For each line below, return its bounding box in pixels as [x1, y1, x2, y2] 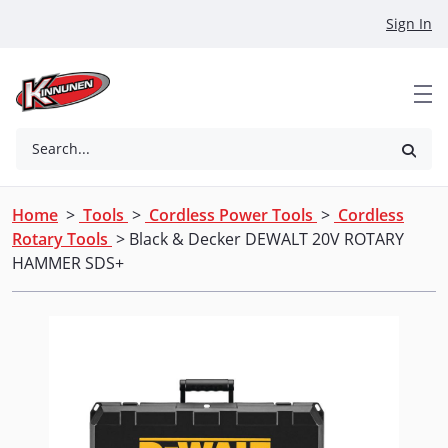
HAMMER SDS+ [12, 252, 124, 274]
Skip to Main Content [7, 8, 164, 30]
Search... [32, 139, 90, 158]
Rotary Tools [12, 228, 112, 250]
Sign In [386, 14, 432, 33]
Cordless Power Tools [145, 204, 317, 226]
